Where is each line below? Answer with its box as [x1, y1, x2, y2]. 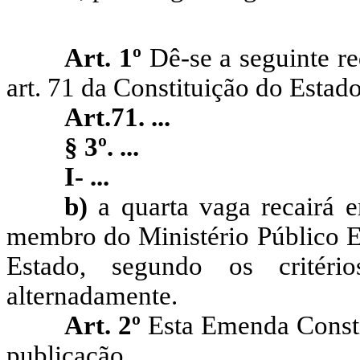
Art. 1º [64, 43, 149, 73]
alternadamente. [6, 281, 178, 311]
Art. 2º [64, 311, 149, 341]
